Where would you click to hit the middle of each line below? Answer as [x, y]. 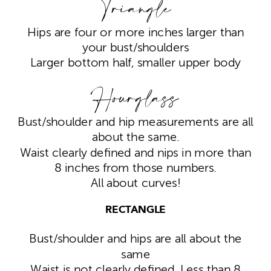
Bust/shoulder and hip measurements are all [135, 122]
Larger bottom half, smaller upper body [135, 63]
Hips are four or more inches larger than [135, 33]
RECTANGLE [135, 211]
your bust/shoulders [135, 48]
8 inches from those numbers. [135, 168]
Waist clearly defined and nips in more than [135, 153]
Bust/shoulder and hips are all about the [135, 240]
